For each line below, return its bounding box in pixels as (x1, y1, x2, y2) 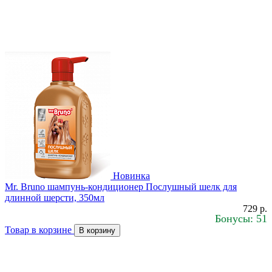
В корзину (79, 225, 115, 235)
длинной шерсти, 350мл (5, 192, 104, 203)
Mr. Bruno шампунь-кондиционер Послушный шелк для (5, 181, 237, 192)
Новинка (113, 170, 150, 181)
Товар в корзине (5, 224, 74, 235)
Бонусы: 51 (215, 212, 267, 225)
